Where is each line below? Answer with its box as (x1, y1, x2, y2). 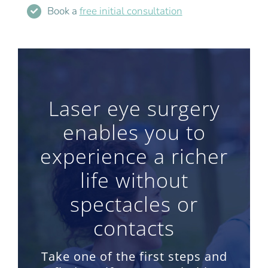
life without (80, 166, 188, 194)
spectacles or (70, 190, 198, 218)
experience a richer (40, 142, 228, 170)
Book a (47, 4, 80, 18)
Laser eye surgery (48, 94, 220, 122)
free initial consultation (79, 4, 182, 18)
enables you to (62, 118, 206, 146)
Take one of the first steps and (41, 248, 227, 264)
